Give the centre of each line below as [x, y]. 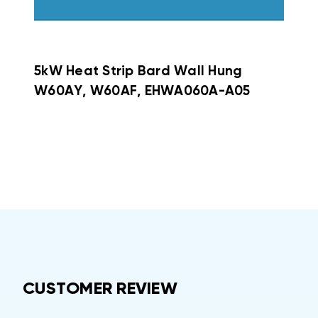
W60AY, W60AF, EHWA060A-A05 [142, 91]
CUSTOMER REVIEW [100, 289]
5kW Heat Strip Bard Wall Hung [138, 71]
